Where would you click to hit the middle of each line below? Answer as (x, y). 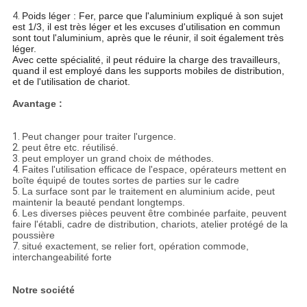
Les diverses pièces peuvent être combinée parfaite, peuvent (154, 213)
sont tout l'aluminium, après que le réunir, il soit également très (148, 38)
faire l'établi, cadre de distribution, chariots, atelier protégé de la (150, 224)
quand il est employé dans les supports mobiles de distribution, (148, 71)
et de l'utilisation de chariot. (71, 82)
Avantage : (37, 104)
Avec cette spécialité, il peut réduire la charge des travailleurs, (146, 60)
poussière (33, 235)
